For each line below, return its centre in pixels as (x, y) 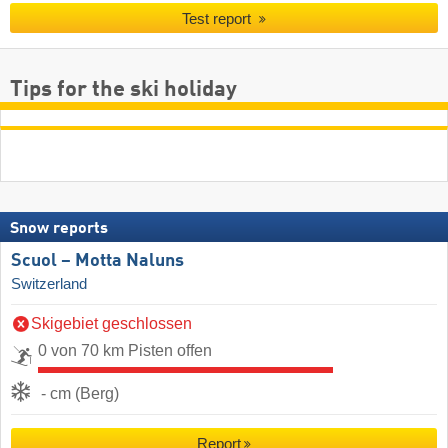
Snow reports (59, 228)
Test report (219, 19)
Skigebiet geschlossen (111, 323)
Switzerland (49, 283)
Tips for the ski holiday (123, 89)
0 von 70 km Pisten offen (125, 350)
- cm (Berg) (80, 393)
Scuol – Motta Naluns (97, 260)
